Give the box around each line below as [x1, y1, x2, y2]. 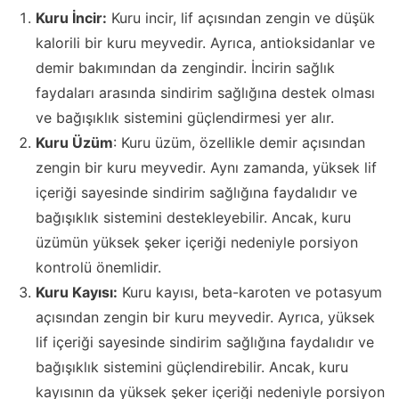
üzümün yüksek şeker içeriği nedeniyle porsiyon [36, 233, 358, 252]
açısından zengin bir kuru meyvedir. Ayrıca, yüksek [36, 308, 375, 327]
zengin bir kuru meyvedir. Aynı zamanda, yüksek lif [36, 159, 377, 177]
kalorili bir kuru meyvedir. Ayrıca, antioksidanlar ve [36, 34, 375, 53]
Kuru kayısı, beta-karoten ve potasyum [118, 283, 382, 302]
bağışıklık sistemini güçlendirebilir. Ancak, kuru [36, 358, 348, 377]
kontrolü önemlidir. [36, 258, 161, 277]
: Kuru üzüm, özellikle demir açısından [113, 134, 365, 152]
